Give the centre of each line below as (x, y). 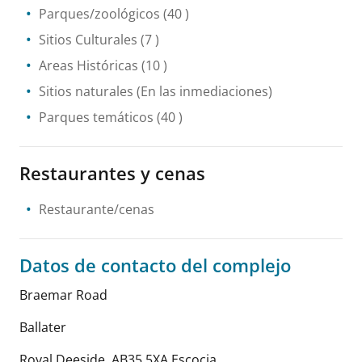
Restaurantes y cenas (112, 173)
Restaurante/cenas (97, 209)
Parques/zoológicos (99, 13)
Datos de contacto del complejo (155, 265)
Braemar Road (63, 295)
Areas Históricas (88, 65)
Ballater (43, 327)
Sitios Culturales (88, 39)
